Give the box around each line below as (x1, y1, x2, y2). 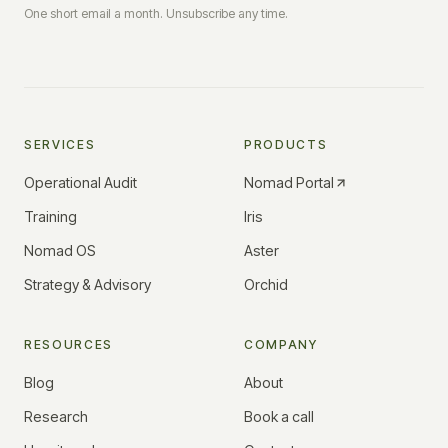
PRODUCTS (244, 137, 328, 152)
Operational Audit (24, 174, 137, 191)
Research (24, 408, 88, 425)
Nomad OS (24, 242, 96, 259)
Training (24, 208, 77, 225)
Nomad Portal (244, 174, 334, 191)
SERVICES (24, 137, 96, 152)
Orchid (244, 276, 288, 293)
